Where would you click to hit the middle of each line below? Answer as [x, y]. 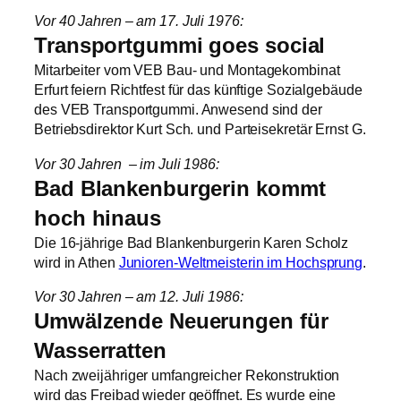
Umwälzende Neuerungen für [181, 320]
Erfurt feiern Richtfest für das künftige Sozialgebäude [198, 90]
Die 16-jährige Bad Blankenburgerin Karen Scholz [192, 242]
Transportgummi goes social [180, 46]
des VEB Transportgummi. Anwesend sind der [178, 110]
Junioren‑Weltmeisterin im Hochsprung [241, 262]
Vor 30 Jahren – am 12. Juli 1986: [139, 296]
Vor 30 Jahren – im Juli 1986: [127, 163]
